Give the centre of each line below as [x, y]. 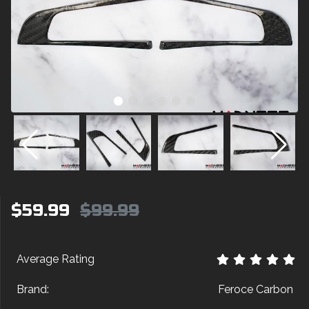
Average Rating [56, 259]
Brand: [33, 289]
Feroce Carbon [256, 289]
